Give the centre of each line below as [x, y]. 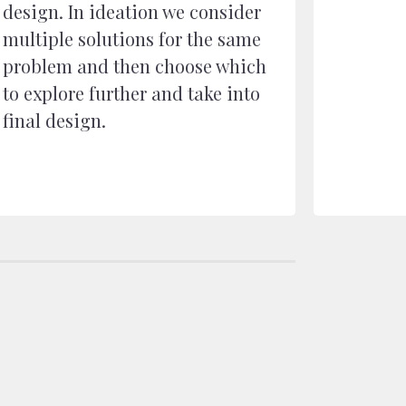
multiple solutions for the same [131, 39]
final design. [54, 120]
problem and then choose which [134, 66]
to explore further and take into [131, 93]
